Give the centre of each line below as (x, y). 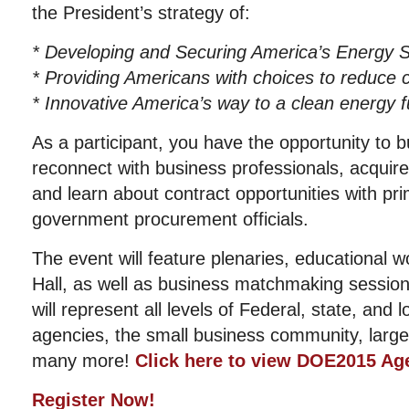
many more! (81, 361)
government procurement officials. (170, 219)
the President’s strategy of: (141, 13)
